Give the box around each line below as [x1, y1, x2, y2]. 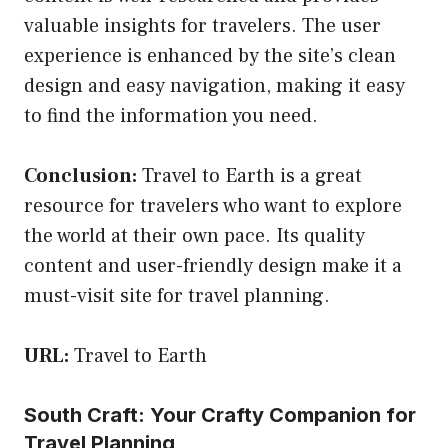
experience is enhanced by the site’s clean [24, 42, 396, 69]
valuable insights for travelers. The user [24, 12, 381, 39]
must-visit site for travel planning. [24, 282, 330, 309]
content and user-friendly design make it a [24, 252, 402, 279]
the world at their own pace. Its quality [24, 222, 365, 249]
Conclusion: [24, 162, 137, 189]
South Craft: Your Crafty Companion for [24, 402, 416, 427]
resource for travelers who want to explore [24, 192, 402, 219]
